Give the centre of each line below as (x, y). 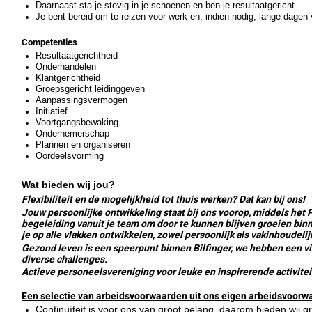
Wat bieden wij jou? (68, 184)
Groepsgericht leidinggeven (91, 88)
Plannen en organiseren (83, 144)
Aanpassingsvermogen (82, 100)
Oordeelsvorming (70, 155)
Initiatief (52, 111)
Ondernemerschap (73, 133)
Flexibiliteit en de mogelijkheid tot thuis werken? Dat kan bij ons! (163, 200)
